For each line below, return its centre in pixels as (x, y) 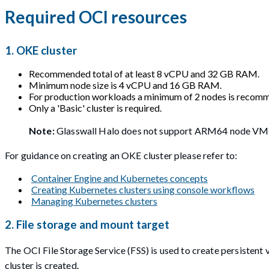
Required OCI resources (96, 17)
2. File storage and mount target (87, 225)
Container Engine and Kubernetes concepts (119, 178)
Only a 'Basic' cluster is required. (95, 108)
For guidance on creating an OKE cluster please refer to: (121, 156)
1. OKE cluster (41, 50)
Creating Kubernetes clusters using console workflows (143, 190)
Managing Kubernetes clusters (94, 201)
